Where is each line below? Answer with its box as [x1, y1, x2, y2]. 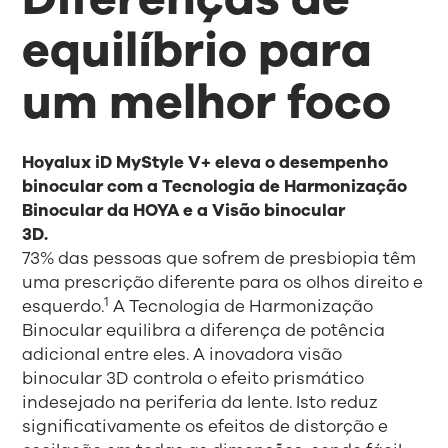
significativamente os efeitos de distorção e [22, 415, 389, 439]
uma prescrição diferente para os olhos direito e [22, 271, 424, 295]
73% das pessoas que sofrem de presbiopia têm [22, 247, 417, 271]
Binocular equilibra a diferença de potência [22, 319, 386, 343]
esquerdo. [22, 295, 105, 319]
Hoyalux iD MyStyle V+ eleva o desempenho [22, 151, 389, 175]
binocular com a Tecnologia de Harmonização [22, 175, 408, 199]
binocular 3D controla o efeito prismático [22, 367, 365, 391]
